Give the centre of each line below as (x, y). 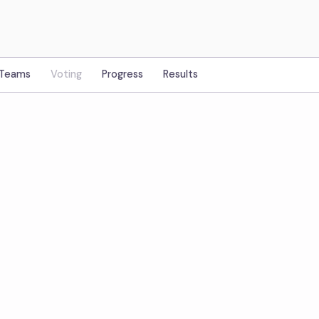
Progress (122, 74)
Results (181, 74)
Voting (66, 74)
